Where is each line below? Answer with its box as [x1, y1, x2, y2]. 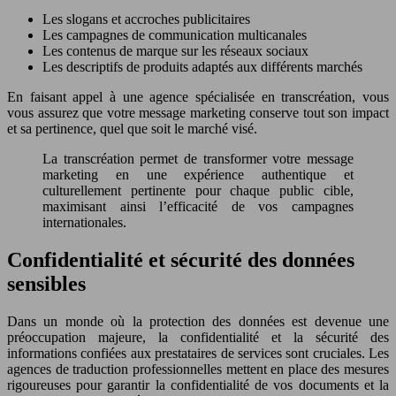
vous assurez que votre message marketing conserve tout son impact [7, 104, 389, 120]
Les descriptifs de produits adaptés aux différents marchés [42, 58, 362, 74]
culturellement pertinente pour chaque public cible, [42, 182, 354, 198]
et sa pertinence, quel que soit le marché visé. [7, 120, 257, 136]
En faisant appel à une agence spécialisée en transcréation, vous [7, 88, 389, 104]
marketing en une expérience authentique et [42, 166, 354, 182]
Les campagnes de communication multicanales [42, 27, 307, 42]
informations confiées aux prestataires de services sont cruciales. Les [7, 345, 389, 361]
